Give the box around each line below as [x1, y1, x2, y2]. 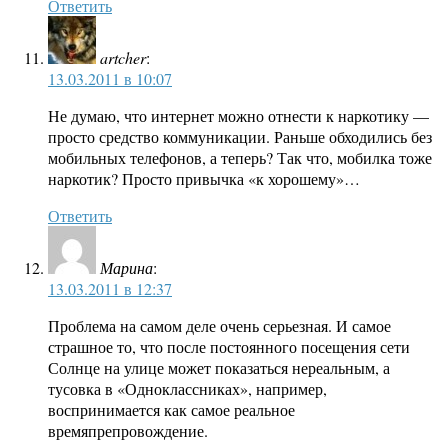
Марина [100, 257, 153, 279]
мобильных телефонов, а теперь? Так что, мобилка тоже [48, 147, 432, 169]
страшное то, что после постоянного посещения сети [48, 336, 410, 358]
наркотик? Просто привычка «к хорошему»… [48, 168, 360, 190]
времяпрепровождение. [48, 420, 208, 442]
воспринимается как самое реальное [48, 399, 295, 421]
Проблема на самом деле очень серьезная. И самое [48, 315, 391, 337]
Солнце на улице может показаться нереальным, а [48, 357, 390, 379]
